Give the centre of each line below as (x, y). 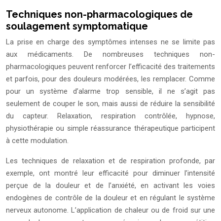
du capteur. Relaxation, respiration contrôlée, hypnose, (110, 116)
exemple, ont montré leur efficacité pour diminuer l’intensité (110, 173)
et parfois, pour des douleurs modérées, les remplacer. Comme (110, 79)
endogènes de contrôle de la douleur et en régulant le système (110, 198)
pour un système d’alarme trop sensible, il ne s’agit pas (110, 92)
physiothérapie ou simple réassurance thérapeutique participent (110, 129)
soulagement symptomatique (77, 26)
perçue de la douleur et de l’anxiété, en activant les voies (110, 186)
